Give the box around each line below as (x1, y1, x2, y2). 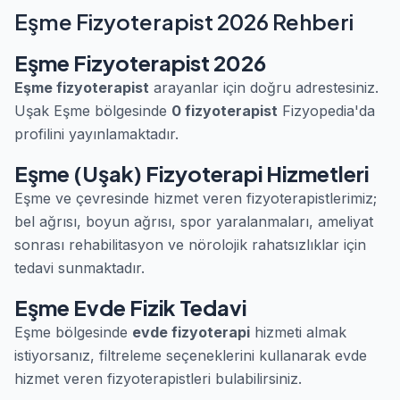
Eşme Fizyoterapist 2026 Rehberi (14, 8, 354, 35)
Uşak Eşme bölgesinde (14, 102, 171, 120)
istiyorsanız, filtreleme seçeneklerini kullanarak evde (14, 346, 367, 364)
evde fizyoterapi (132, 323, 250, 341)
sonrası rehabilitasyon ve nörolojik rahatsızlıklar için (14, 236, 366, 254)
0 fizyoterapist (171, 102, 278, 120)
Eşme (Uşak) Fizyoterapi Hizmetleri (14, 160, 369, 187)
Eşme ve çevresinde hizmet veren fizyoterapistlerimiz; (14, 189, 377, 207)
